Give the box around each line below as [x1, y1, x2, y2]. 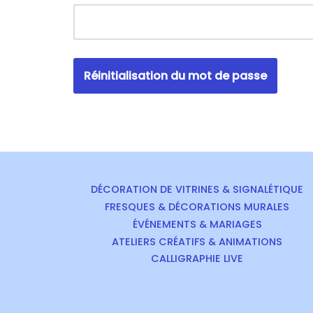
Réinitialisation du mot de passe [84, 68, 267, 84]
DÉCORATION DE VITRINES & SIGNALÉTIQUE [91, 182, 303, 196]
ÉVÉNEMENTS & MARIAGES [132, 217, 262, 231]
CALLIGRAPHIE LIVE [151, 252, 243, 265]
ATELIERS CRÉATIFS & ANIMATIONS [112, 235, 282, 249]
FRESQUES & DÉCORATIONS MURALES [105, 200, 289, 214]
